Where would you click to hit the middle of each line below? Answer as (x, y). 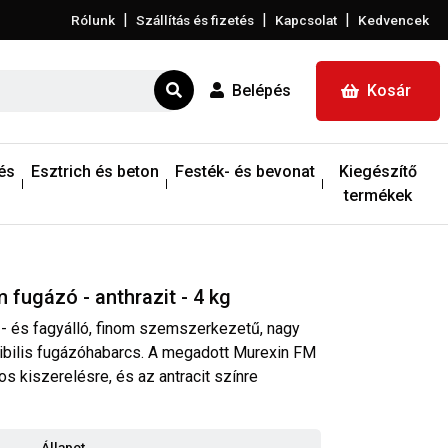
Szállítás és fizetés (195, 20)
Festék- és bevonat (245, 171)
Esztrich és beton (95, 171)
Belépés (261, 91)
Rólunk (93, 20)
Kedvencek (393, 20)
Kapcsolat (306, 20)
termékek (377, 195)
